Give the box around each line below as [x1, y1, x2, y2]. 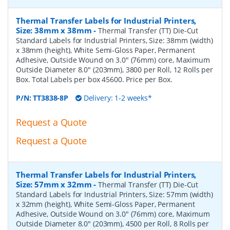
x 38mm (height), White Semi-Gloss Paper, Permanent [16, 45, 195, 55]
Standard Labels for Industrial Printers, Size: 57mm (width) [16, 189, 213, 200]
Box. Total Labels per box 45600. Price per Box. [16, 74, 172, 84]
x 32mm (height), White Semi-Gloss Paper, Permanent [16, 199, 195, 209]
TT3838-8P [33, 92, 69, 103]
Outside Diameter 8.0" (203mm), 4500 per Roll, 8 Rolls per [16, 219, 209, 229]
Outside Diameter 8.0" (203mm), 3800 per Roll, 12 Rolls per [16, 64, 213, 74]
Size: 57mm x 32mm [16, 179, 92, 190]
